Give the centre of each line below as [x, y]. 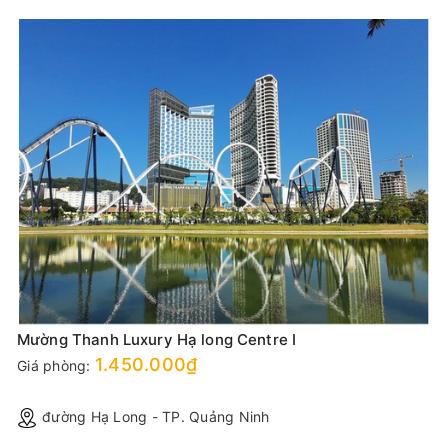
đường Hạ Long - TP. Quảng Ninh [156, 416]
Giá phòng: [56, 365]
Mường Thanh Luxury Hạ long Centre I [157, 339]
